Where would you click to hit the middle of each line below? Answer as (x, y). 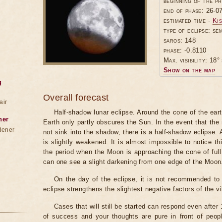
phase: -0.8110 (185, 50)
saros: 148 (180, 40)
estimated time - (188, 21)
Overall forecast (76, 98)
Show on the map (189, 70)
